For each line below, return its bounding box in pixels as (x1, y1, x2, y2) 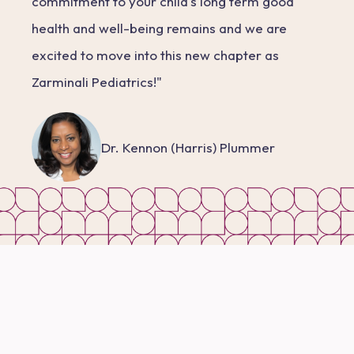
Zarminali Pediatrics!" (32, 73, 162, 90)
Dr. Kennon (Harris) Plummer (101, 138, 275, 156)
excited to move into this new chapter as (32, 46, 279, 63)
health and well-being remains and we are (32, 19, 287, 36)
